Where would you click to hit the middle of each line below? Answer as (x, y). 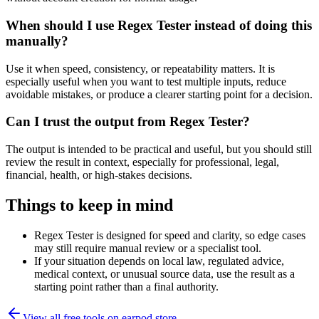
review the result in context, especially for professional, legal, (142, 162)
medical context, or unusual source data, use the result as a (164, 273)
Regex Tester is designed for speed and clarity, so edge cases (170, 235)
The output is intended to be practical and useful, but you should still (159, 149)
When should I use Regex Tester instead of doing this (159, 25)
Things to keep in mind (89, 205)
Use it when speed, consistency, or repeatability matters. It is (140, 68)
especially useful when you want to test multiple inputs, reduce (146, 81)
